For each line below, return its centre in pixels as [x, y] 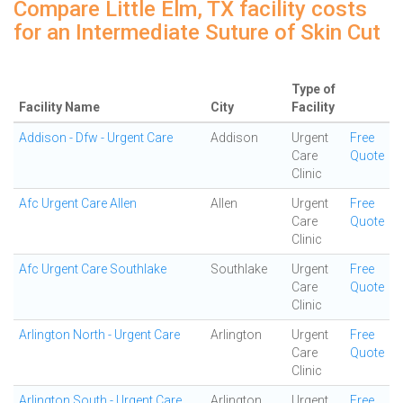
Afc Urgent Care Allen [78, 203]
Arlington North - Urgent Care [99, 335]
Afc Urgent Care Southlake [93, 269]
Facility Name [59, 107]
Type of [313, 89]
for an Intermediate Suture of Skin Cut [197, 32]
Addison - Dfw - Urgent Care [96, 138]
